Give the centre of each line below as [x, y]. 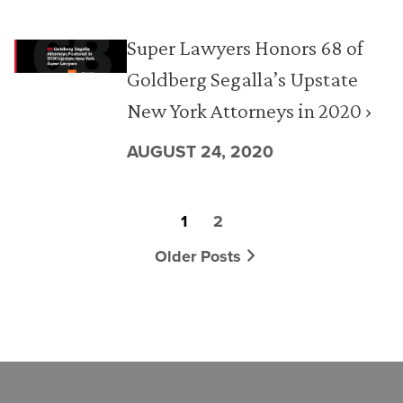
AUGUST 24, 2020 [200, 152]
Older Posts [200, 256]
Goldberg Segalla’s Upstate [242, 79]
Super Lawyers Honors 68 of [245, 47]
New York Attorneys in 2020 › [249, 110]
